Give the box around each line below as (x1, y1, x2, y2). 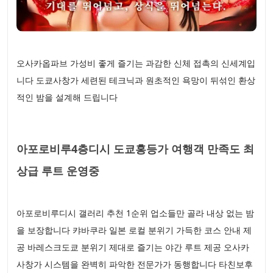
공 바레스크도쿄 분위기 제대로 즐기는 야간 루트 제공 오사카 (16, 241, 249, 253)
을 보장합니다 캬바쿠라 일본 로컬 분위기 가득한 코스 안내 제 (16, 224, 252, 236)
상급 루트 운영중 (16, 163, 99, 179)
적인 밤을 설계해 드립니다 (16, 91, 120, 104)
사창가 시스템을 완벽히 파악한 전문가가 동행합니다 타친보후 (16, 258, 253, 271)
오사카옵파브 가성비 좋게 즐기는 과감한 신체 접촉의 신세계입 (16, 57, 255, 69)
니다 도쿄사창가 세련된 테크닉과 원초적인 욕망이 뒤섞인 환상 (16, 74, 255, 87)
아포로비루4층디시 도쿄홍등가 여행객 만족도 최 (16, 141, 254, 157)
